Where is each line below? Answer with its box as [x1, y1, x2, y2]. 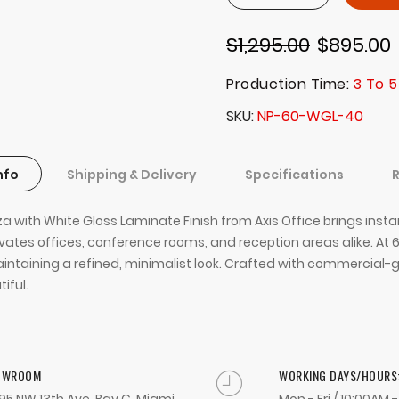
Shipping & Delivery [66, 166, 197, 184]
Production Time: [226, 74, 354, 95]
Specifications [244, 166, 344, 184]
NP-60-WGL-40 [257, 106, 363, 127]
